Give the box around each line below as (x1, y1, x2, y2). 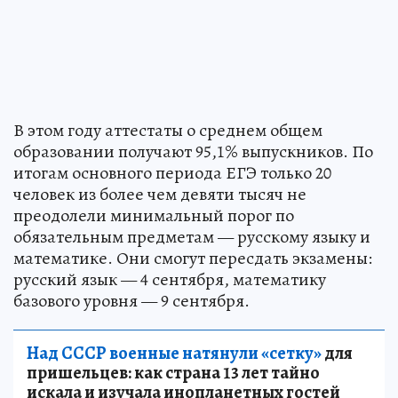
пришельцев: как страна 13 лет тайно (27, 360, 320, 385)
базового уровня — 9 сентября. (13, 288, 250, 313)
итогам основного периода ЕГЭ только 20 (13, 160, 331, 185)
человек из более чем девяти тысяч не (13, 181, 306, 206)
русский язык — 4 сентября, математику (13, 267, 326, 291)
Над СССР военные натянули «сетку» (27, 340, 322, 365)
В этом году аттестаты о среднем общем (13, 117, 322, 142)
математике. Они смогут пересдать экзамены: (13, 245, 372, 270)
